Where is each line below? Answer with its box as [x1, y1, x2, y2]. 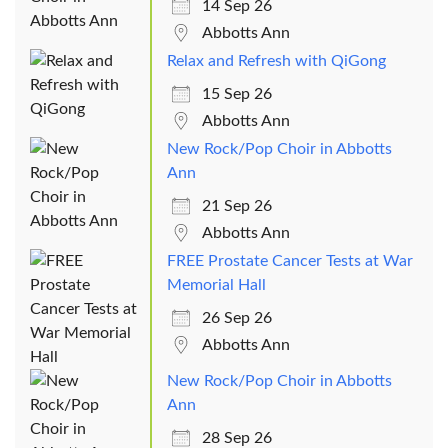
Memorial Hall [167, 276, 266, 293]
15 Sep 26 [202, 85, 272, 102]
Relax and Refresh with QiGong [167, 52, 386, 69]
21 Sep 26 [202, 197, 272, 214]
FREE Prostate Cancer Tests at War [167, 252, 413, 269]
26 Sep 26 [202, 309, 272, 326]
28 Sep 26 [202, 429, 272, 446]
